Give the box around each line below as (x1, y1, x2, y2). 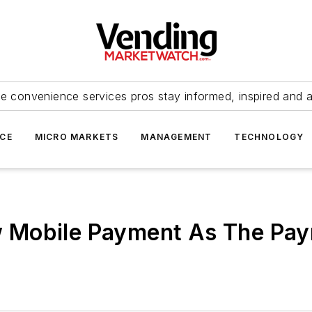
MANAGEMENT (141, 132, 212, 142)
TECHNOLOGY (234, 132, 304, 142)
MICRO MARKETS (34, 132, 119, 142)
